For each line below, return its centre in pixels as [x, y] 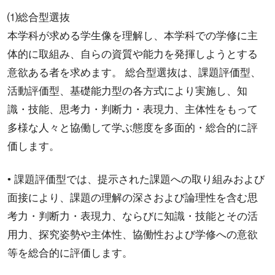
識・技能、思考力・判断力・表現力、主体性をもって [132, 110]
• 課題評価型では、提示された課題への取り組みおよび [136, 180]
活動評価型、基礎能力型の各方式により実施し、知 [127, 91]
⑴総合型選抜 [38, 18]
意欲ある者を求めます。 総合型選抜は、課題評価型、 [134, 73]
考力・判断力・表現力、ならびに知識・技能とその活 [132, 217]
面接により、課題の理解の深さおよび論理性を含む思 [132, 198]
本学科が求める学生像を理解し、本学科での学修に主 [132, 36]
